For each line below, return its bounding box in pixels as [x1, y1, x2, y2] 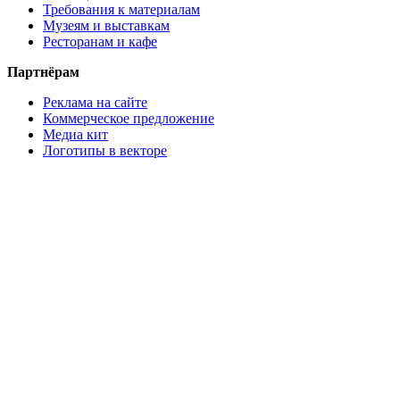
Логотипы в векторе [43, 142, 167, 158]
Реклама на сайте [43, 94, 147, 110]
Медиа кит [43, 126, 108, 142]
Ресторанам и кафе [43, 33, 157, 49]
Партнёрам [7, 63, 79, 79]
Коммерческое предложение [43, 110, 214, 126]
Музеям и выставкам [43, 17, 170, 33]
